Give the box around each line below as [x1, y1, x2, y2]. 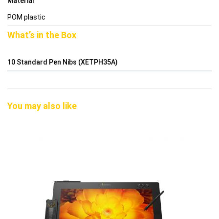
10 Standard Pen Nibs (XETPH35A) [7, 58, 118, 66]
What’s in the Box [7, 30, 76, 41]
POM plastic [7, 13, 45, 22]
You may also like [7, 100, 77, 111]
